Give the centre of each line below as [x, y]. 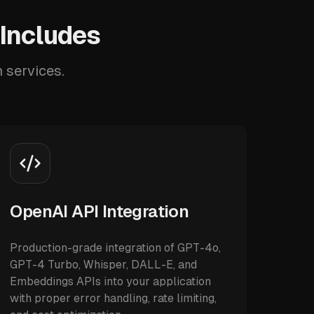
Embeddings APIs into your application [111, 281]
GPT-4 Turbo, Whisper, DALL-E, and [104, 265]
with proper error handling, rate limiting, [114, 298]
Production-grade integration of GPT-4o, [116, 248]
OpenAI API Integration [100, 211]
